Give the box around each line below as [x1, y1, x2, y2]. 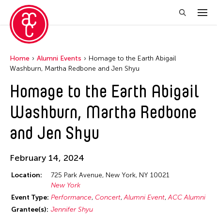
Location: [11, 170, 42, 179]
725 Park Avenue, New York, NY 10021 [51, 170, 170, 179]
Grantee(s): [11, 205, 48, 214]
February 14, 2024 [10, 153, 84, 163]
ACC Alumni [168, 193, 205, 201]
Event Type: [11, 193, 49, 201]
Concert [95, 193, 121, 201]
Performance [51, 193, 92, 201]
